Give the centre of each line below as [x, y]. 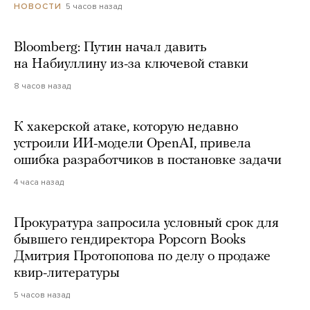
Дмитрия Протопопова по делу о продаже [142, 257]
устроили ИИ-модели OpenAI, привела [133, 144]
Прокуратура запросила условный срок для [146, 224]
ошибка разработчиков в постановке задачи [148, 161]
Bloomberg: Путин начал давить [110, 48]
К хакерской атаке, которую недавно [126, 128]
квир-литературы [67, 274]
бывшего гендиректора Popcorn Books [130, 240]
